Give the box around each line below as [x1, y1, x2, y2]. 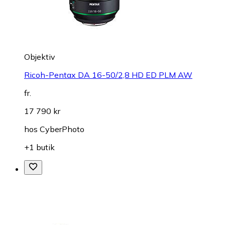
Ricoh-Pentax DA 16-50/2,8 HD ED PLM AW [24, 70, 192, 80]
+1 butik [24, 142, 55, 153]
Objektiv [24, 52, 55, 62]
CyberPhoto [40, 124, 84, 135]
